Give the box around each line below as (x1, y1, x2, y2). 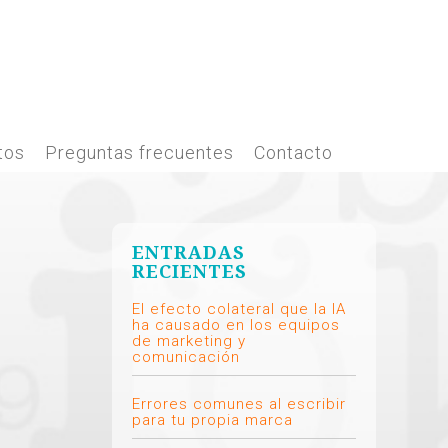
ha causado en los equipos (132, 315, 340, 334)
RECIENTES (132, 260, 247, 282)
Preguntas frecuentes (45, 141, 234, 163)
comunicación (132, 347, 240, 366)
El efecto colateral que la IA (132, 299, 346, 318)
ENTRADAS (132, 241, 245, 263)
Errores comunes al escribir (132, 394, 346, 413)
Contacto (254, 141, 333, 163)
